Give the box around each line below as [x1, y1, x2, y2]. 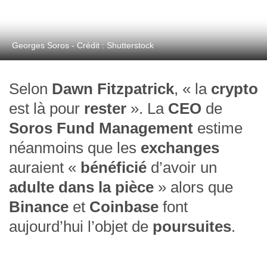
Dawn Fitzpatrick [52, 80, 174, 98]
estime [193, 120, 243, 137]
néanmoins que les [9, 139, 141, 157]
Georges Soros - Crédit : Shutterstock [12, 41, 154, 51]
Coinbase [89, 198, 159, 216]
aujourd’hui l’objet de [9, 218, 153, 235]
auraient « [9, 159, 80, 176]
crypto [211, 80, 258, 98]
